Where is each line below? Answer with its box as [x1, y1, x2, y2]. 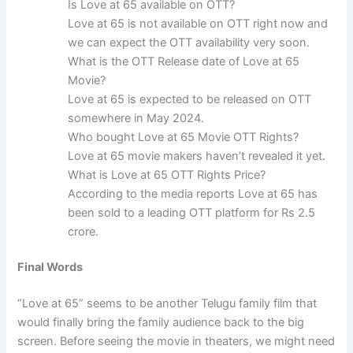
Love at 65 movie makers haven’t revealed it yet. [68, 148, 326, 163]
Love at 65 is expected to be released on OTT [68, 91, 312, 106]
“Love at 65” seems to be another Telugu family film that [17, 296, 318, 311]
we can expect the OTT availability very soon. [68, 35, 310, 50]
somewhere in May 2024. [68, 110, 205, 125]
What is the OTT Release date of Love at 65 [68, 54, 300, 69]
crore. [68, 224, 99, 239]
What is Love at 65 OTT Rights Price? [68, 167, 266, 182]
